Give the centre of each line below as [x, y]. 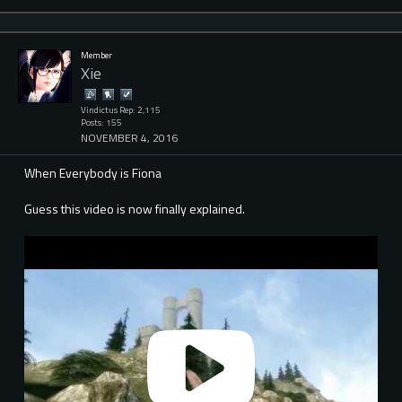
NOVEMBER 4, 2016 [129, 138]
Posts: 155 [101, 122]
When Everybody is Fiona [93, 173]
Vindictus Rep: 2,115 [121, 109]
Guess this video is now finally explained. [135, 209]
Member [96, 55]
